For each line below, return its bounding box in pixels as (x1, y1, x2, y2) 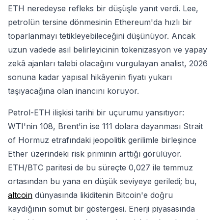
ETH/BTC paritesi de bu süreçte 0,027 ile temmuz (8, 163, 193, 173)
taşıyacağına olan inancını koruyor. (8, 86, 139, 96)
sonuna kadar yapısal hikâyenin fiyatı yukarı (8, 72, 172, 82)
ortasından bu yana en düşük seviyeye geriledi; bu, (8, 176, 197, 187)
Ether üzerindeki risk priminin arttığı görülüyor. (8, 149, 182, 159)
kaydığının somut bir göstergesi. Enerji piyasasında (8, 204, 195, 214)
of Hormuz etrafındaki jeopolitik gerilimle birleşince (8, 135, 196, 145)
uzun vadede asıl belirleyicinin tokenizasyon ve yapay (8, 45, 207, 55)
